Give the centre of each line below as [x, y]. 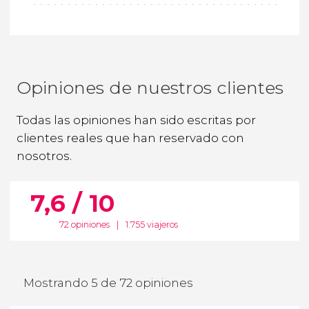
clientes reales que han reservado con [130, 138]
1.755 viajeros [151, 225]
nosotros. [44, 156]
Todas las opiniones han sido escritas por [136, 120]
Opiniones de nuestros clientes [150, 87]
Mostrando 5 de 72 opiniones [108, 283]
